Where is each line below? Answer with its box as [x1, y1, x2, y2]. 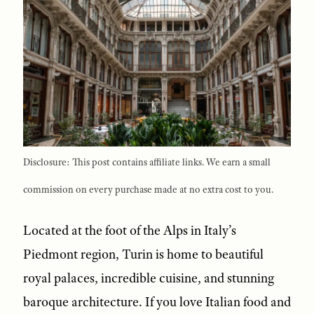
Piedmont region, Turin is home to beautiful [22, 245, 264, 263]
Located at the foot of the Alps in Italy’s [22, 221, 236, 239]
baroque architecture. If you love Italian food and [22, 293, 291, 310]
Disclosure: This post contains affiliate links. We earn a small [22, 156, 271, 169]
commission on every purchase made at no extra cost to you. [22, 183, 273, 196]
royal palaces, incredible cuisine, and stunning [22, 269, 274, 287]
